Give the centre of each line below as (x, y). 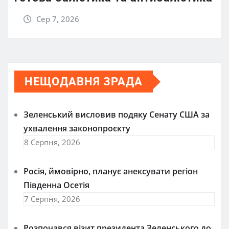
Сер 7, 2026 (58, 19)
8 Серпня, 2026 (52, 142)
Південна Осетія (56, 185)
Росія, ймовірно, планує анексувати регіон (111, 171)
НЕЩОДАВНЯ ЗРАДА (84, 82)
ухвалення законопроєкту (77, 128)
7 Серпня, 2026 (52, 199)
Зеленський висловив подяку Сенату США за (117, 114)
